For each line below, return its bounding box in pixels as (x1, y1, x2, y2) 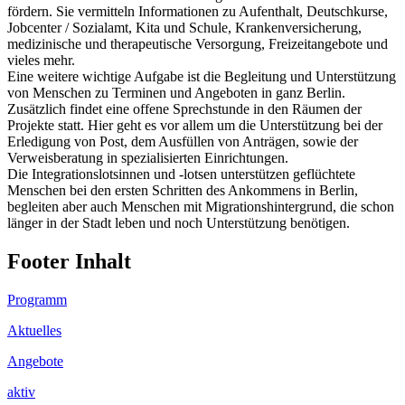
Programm (7, 291, 67, 307)
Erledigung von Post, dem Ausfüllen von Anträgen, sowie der (7, 134, 358, 150)
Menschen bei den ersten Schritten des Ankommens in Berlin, (7, 183, 358, 199)
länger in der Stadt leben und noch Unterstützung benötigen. (7, 215, 350, 231)
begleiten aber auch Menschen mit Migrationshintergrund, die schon (7, 199, 394, 215)
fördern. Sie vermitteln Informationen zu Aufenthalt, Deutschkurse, (7, 4, 388, 20)
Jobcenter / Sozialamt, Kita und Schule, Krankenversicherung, (7, 20, 362, 36)
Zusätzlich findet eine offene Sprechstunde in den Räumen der (7, 101, 362, 118)
